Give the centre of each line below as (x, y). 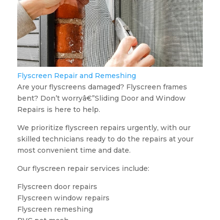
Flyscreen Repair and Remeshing (76, 76)
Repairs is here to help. (58, 110)
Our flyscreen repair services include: (83, 169)
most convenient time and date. (74, 151)
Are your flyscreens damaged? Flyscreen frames (102, 87)
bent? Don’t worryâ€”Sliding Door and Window (101, 98)
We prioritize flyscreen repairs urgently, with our (104, 128)
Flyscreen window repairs (63, 198)
